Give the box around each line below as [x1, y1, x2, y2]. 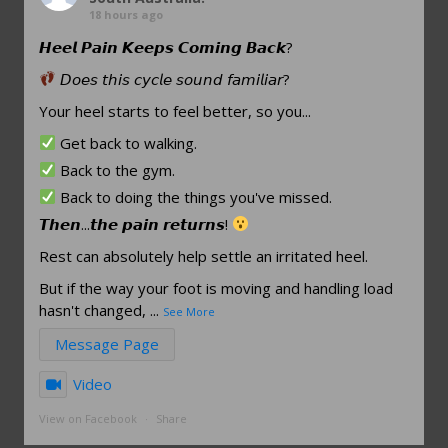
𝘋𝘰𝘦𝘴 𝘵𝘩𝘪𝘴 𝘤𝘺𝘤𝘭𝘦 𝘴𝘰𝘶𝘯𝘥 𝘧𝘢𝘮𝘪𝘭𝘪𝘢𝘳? [56, 68, 291, 89]
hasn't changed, [39, 299, 147, 320]
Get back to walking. [56, 132, 198, 153]
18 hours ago [89, 6, 164, 22]
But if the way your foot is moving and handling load [39, 277, 394, 298]
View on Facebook [39, 410, 138, 426]
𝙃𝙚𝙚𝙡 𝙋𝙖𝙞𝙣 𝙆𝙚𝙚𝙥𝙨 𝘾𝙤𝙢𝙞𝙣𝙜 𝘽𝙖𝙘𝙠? [39, 36, 294, 57]
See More [163, 303, 216, 319]
